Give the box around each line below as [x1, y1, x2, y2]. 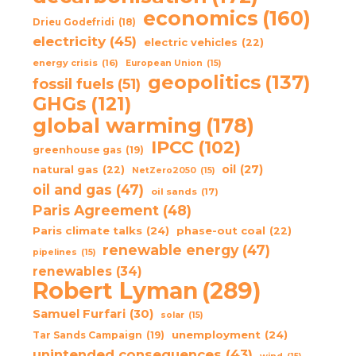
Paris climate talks [32, 224, 142, 238]
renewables [32, 264, 112, 280]
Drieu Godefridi [32, 17, 114, 29]
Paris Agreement [32, 202, 159, 219]
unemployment [171, 328, 261, 342]
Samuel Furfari [32, 307, 126, 322]
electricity [32, 33, 106, 50]
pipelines [32, 247, 77, 258]
